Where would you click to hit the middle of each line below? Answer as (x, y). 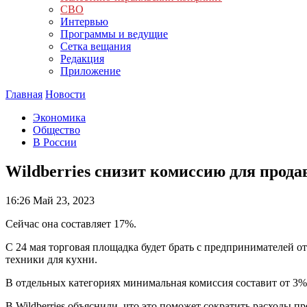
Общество (57, 130)
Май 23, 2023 (62, 200)
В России (55, 142)
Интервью (84, 22)
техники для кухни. (51, 259)
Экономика (59, 118)
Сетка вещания (96, 46)
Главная (24, 94)
